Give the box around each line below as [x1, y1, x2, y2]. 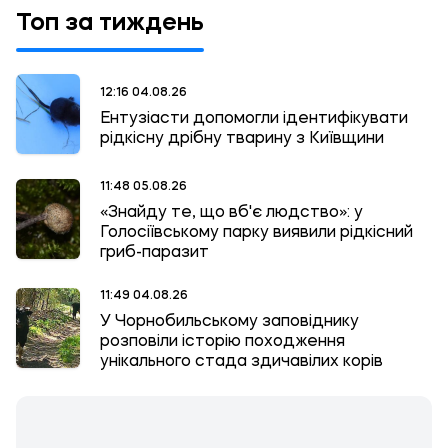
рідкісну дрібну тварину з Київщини [100, 130, 384, 147]
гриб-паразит [100, 245, 209, 261]
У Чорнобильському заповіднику [100, 314, 359, 330]
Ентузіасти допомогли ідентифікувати [100, 110, 408, 127]
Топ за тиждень [16, 12, 204, 36]
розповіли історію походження [100, 334, 345, 350]
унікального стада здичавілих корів [100, 354, 383, 370]
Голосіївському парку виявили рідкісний [100, 225, 413, 241]
